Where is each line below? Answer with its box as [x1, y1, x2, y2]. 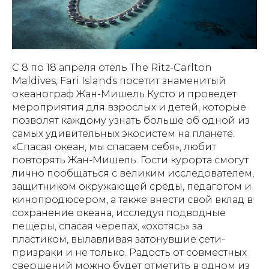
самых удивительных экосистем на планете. [12, 128, 235, 140]
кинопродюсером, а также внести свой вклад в [12, 194, 253, 206]
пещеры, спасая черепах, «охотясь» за [12, 220, 202, 232]
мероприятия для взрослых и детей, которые [12, 101, 246, 113]
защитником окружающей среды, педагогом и [12, 181, 252, 193]
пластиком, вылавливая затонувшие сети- [12, 234, 225, 246]
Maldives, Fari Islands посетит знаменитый [12, 75, 226, 87]
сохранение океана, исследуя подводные [12, 207, 226, 219]
